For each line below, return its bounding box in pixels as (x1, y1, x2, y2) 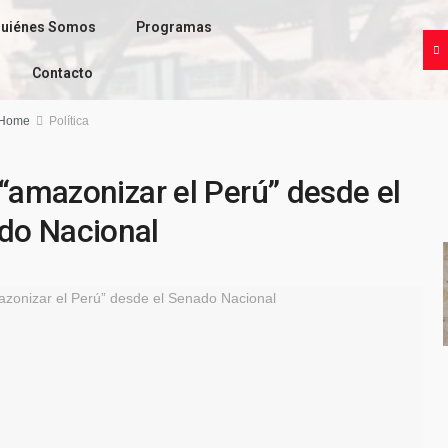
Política (49, 114, 90, 128)
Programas (135, 19, 212, 35)
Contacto (32, 65, 94, 81)
